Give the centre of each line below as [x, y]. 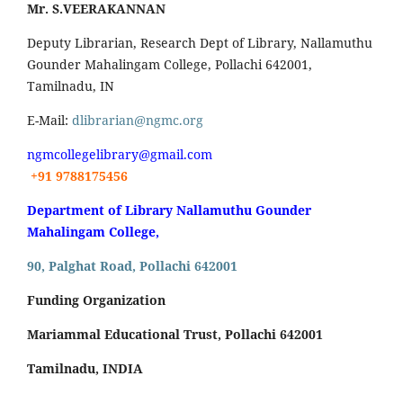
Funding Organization [96, 300]
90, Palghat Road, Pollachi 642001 [132, 266]
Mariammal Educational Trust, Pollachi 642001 [175, 335]
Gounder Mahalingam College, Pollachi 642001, [170, 65]
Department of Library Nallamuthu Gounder [169, 210]
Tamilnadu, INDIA [85, 369]
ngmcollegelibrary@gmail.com [120, 155]
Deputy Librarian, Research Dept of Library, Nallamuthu [200, 43]
